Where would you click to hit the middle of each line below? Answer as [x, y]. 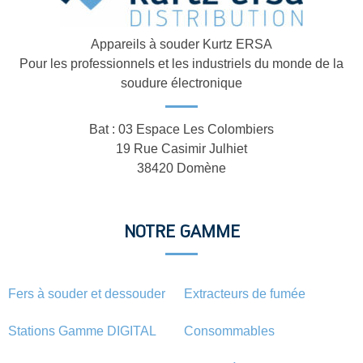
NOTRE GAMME [181, 231]
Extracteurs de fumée [244, 293]
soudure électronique [181, 83]
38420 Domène [181, 168]
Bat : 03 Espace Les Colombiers [181, 129]
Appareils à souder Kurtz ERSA [181, 44]
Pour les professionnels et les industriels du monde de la [181, 63]
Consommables [229, 331]
